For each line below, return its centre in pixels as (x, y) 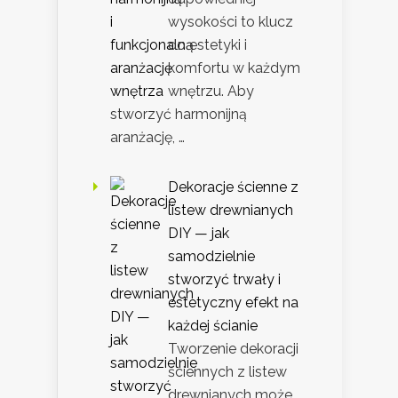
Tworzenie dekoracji (233, 349)
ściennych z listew (227, 372)
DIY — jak (199, 234)
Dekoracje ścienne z (233, 187)
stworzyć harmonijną (179, 115)
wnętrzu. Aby (211, 92)
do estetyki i (207, 45)
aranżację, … (147, 138)
